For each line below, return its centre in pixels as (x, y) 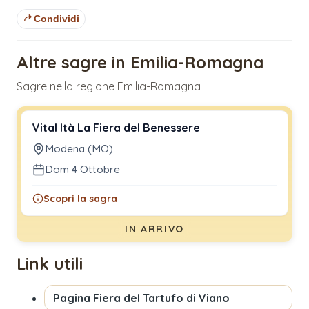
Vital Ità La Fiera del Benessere (116, 127)
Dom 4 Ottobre (82, 169)
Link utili (50, 263)
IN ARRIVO (154, 229)
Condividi (57, 19)
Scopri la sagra (80, 198)
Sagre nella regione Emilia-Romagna (109, 86)
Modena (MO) (79, 148)
